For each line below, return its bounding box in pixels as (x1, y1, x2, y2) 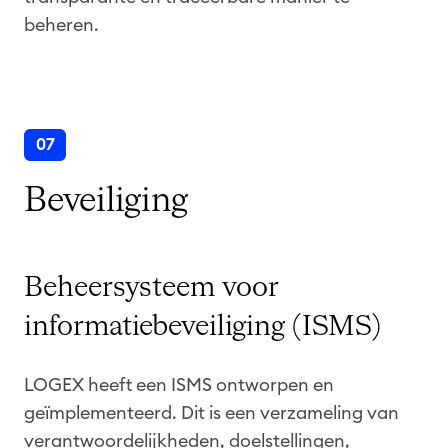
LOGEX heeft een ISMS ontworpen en (24, 375, 334, 394)
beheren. (24, 15, 99, 34)
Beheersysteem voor (24, 273, 279, 302)
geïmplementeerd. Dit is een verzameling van (24, 403, 399, 422)
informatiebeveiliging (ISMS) (24, 312, 381, 341)
